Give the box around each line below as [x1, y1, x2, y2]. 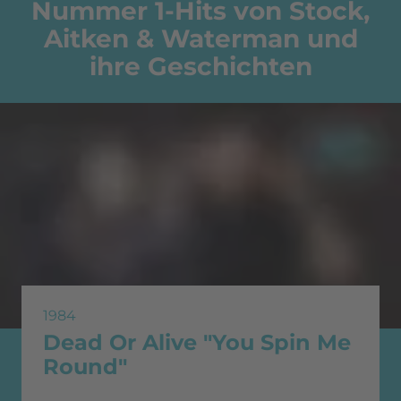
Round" [43, 354, 127, 380]
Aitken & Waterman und [43, 22, 358, 54]
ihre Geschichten [89, 50, 312, 81]
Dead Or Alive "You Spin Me [43, 329, 351, 356]
